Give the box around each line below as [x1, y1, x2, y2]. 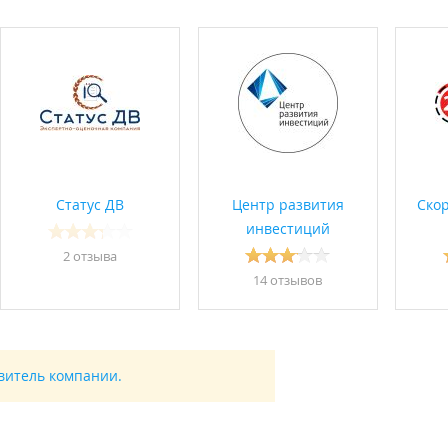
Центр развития [231, 195, 344, 215]
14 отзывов [253, 271, 322, 290]
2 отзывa [63, 247, 117, 266]
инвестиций [245, 219, 330, 239]
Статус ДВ [56, 195, 124, 215]
